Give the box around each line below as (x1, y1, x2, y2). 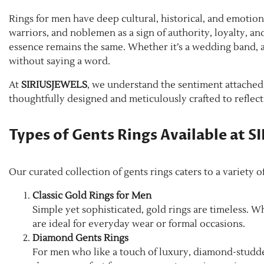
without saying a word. (9, 55, 110, 68)
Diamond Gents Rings (32, 232, 128, 245)
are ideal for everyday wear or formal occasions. (32, 218, 245, 230)
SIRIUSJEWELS (21, 79, 87, 91)
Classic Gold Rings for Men (32, 190, 151, 202)
